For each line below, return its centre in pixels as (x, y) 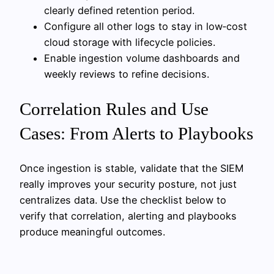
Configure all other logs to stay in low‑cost (146, 26)
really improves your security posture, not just (128, 184)
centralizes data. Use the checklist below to (123, 200)
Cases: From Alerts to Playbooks (136, 134)
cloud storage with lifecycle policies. (130, 42)
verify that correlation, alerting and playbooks (128, 216)
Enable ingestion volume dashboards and (142, 58)
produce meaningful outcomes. (92, 232)
